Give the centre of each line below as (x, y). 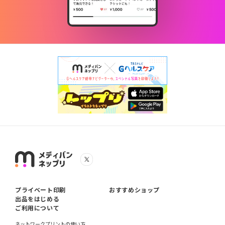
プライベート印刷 (40, 190)
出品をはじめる (37, 199)
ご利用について (37, 208)
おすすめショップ (135, 190)
